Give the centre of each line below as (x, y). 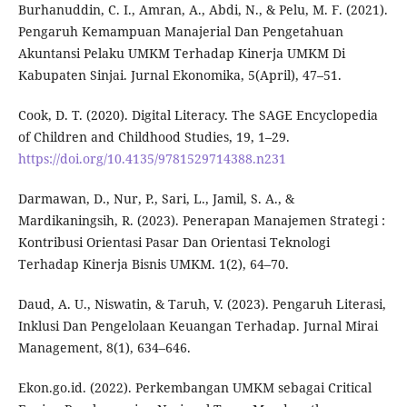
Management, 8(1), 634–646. (104, 348)
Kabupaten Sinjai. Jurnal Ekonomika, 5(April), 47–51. (179, 75)
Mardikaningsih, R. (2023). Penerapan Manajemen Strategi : (201, 221)
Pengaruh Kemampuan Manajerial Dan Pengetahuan (180, 32)
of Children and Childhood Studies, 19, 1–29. (154, 137)
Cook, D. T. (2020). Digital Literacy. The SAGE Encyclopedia (198, 115)
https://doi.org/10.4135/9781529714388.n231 (152, 159)
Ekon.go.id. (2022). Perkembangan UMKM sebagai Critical (194, 388)
